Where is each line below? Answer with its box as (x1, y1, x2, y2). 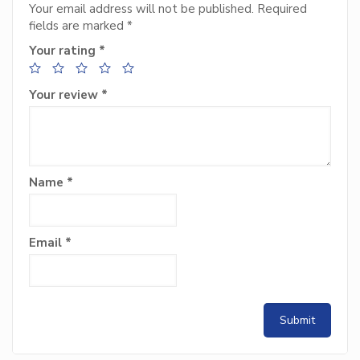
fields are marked (29, 18, 127, 34)
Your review (29, 87, 101, 103)
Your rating (29, 43, 99, 59)
